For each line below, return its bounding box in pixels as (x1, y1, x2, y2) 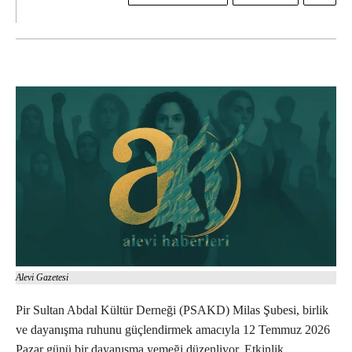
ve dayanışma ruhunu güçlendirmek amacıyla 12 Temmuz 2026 (16, 323, 330, 337)
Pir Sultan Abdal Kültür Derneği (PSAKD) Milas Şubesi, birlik (16, 303, 328, 317)
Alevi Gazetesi (16, 272, 68, 284)
